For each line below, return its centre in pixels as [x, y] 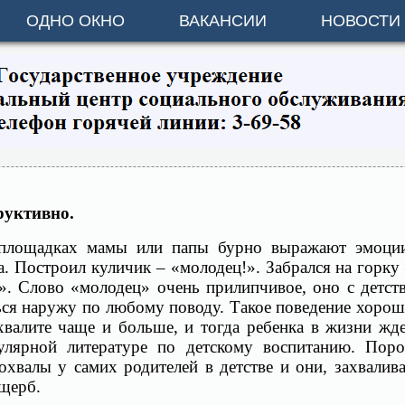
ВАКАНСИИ [223, 20]
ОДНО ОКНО [75, 20]
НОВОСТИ [361, 20]
